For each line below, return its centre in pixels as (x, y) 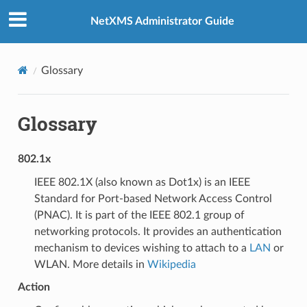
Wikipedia (171, 264)
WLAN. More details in (90, 264)
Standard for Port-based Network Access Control (153, 198)
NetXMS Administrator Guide (162, 22)
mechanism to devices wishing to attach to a (142, 248)
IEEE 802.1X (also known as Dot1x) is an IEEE (142, 182)
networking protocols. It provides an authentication (158, 231)
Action (34, 287)
